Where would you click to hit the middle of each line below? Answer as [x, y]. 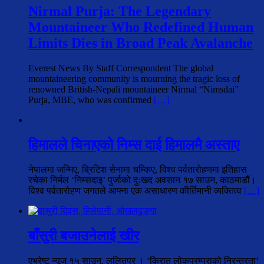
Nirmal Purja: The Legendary [120, 11]
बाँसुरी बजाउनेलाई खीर [84, 236]
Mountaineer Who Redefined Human [141, 27]
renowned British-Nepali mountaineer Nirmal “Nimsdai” [133, 89]
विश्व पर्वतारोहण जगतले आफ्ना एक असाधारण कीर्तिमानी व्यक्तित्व [136, 191]
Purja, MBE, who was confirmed [91, 100]
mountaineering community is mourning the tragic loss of [134, 78]
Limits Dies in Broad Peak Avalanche [141, 43]
